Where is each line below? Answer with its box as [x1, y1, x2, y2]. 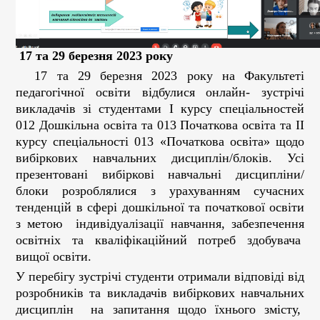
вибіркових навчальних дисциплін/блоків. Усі [16, 151, 304, 165]
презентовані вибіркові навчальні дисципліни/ [16, 167, 304, 181]
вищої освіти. [16, 249, 91, 264]
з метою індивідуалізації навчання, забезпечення [16, 216, 304, 231]
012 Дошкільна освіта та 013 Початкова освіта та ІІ [16, 118, 304, 132]
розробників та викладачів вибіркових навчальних [16, 286, 304, 300]
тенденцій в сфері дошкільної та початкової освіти [16, 200, 304, 214]
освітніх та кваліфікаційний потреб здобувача [16, 233, 304, 247]
